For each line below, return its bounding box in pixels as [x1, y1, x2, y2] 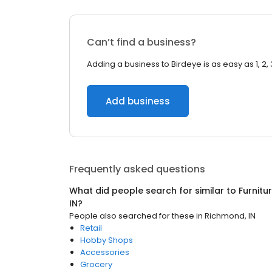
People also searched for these [69, 210, 194, 222]
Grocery [80, 259, 112, 270]
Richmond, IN [205, 210, 256, 222]
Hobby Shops [80, 234, 133, 246]
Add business [106, 95, 170, 107]
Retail [80, 222, 102, 234]
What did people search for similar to [69, 185, 239, 197]
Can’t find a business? [87, 35, 196, 49]
